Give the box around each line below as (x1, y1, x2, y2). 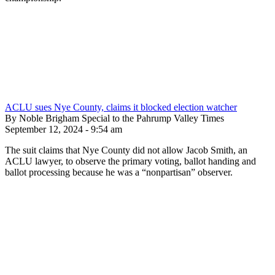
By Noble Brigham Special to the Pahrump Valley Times (5, 112, 224, 123)
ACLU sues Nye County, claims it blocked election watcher (5, 101, 237, 112)
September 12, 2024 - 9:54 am (5, 123, 122, 134)
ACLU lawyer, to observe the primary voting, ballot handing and (5, 155, 256, 166)
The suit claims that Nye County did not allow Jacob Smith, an (5, 144, 247, 155)
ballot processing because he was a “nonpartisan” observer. (5, 166, 233, 177)
